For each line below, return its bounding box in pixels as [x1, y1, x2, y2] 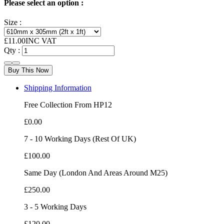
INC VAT [25, 36, 56, 45]
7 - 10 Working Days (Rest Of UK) [24, 134, 136, 143]
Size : [4, 18, 21, 27]
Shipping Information [24, 83, 91, 92]
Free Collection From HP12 [24, 100, 112, 109]
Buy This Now [8, 66, 48, 74]
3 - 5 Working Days [24, 202, 86, 211]
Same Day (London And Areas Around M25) [24, 168, 167, 177]
